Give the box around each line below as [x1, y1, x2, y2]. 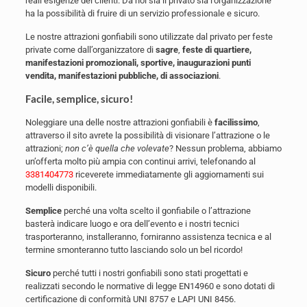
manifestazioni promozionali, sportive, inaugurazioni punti [25, 58, 251, 68]
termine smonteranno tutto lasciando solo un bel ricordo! [25, 245, 243, 255]
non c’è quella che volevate [64, 143, 169, 153]
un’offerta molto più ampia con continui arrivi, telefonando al [25, 156, 256, 167]
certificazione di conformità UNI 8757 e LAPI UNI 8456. [25, 294, 236, 304]
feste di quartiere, [182, 45, 251, 55]
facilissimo [214, 117, 258, 127]
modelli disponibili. [25, 182, 97, 193]
